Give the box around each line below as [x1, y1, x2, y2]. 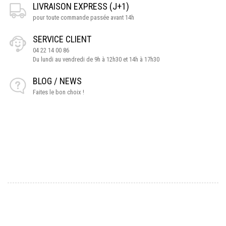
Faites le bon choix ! [33, 88, 84, 96]
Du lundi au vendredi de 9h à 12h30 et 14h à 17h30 [33, 55, 159, 63]
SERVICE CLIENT [33, 33, 91, 44]
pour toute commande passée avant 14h [33, 13, 134, 21]
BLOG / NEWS [33, 75, 82, 86]
